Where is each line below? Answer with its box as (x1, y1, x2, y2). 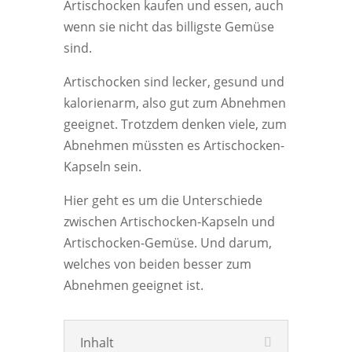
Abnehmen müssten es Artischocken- (63, 137, 284, 154)
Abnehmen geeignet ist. (63, 277, 203, 294)
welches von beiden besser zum (63, 255, 251, 273)
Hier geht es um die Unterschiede (63, 192, 262, 209)
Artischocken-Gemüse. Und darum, (63, 234, 272, 251)
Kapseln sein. (63, 158, 141, 175)
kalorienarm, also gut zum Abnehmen (63, 94, 286, 112)
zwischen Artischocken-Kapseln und (63, 213, 275, 230)
